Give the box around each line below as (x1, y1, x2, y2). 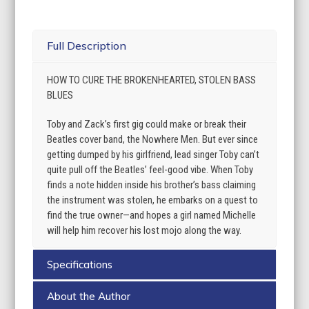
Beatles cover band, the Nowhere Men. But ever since (47, 132, 259, 146)
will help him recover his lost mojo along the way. (47, 223, 242, 237)
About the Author (47, 289, 131, 303)
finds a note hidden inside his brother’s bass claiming (47, 178, 257, 191)
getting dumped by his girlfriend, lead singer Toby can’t (47, 148, 260, 161)
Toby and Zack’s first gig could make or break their (47, 117, 247, 130)
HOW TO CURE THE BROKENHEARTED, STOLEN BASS (47, 73, 257, 86)
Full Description (47, 38, 127, 52)
